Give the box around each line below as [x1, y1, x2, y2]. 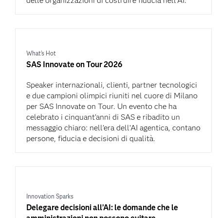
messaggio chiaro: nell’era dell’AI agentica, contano [26, 123, 200, 132]
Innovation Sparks [26, 192, 73, 200]
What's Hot [26, 49, 56, 57]
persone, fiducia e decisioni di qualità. [26, 133, 155, 143]
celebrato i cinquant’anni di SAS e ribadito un [26, 112, 180, 122]
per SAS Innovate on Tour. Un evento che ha [26, 101, 177, 111]
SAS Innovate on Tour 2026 [26, 59, 122, 69]
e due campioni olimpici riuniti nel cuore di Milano [26, 91, 198, 100]
